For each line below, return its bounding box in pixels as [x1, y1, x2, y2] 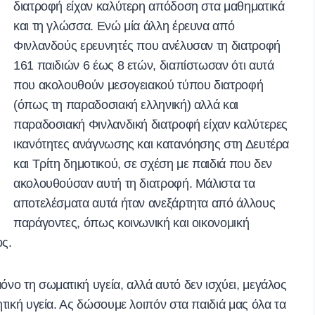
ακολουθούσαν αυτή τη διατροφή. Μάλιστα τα [13, 176, 255, 191]
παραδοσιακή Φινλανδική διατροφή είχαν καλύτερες [13, 117, 288, 132]
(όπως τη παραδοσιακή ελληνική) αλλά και [13, 98, 238, 112]
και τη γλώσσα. [13, 19, 94, 34]
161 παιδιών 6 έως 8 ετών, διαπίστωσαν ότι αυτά [13, 58, 274, 73]
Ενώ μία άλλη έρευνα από [93, 19, 235, 34]
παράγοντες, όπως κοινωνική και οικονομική [13, 216, 250, 231]
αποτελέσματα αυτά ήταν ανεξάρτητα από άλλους [13, 196, 276, 211]
